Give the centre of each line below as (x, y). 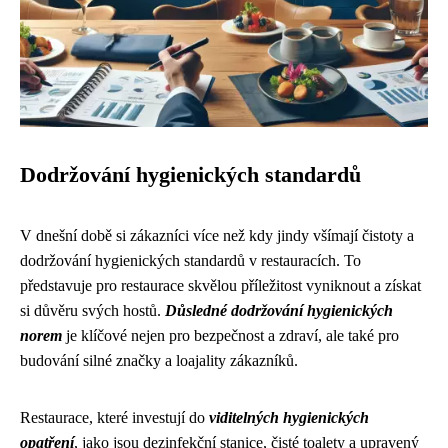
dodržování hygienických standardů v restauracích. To (190, 260)
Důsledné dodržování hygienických (279, 310)
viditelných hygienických (289, 417)
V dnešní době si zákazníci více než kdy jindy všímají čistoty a (217, 235)
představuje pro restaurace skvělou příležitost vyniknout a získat (220, 285)
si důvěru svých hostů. (92, 310)
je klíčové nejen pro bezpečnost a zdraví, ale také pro (230, 335)
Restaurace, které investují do (114, 417)
